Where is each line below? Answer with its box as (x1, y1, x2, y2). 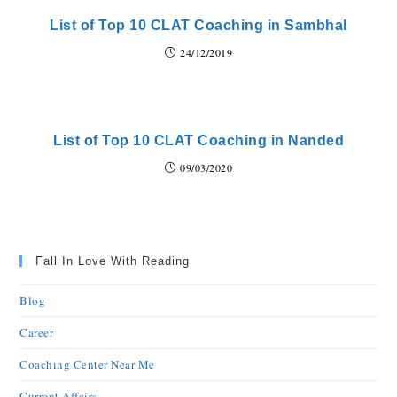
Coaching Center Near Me (19, 356, 155, 372)
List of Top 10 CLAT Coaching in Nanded (53, 133, 344, 148)
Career (19, 324, 54, 340)
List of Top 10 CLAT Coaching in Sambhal (50, 18, 347, 33)
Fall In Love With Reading (35, 254, 191, 268)
